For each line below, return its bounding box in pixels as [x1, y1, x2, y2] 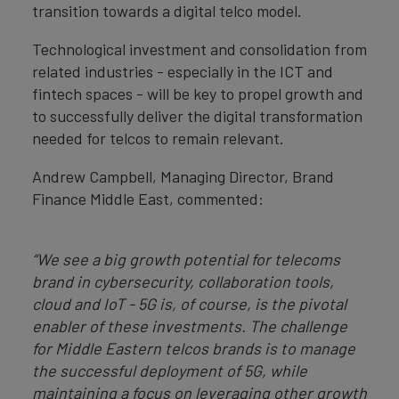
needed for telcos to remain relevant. [32, 128, 284, 149]
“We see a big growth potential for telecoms [32, 249, 340, 270]
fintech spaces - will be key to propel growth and [32, 84, 363, 104]
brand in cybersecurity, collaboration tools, [32, 272, 334, 292]
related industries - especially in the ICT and [32, 61, 333, 82]
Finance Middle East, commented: [32, 189, 264, 209]
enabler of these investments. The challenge [32, 316, 347, 337]
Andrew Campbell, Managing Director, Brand [32, 167, 334, 187]
